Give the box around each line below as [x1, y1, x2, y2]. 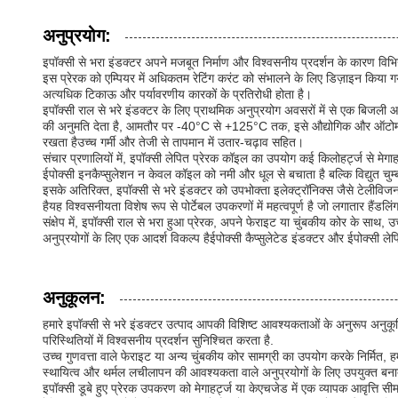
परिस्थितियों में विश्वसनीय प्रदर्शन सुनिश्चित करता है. [43, 333, 274, 347]
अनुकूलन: [43, 288, 106, 307]
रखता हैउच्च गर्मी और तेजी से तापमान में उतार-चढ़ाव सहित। [43, 135, 304, 149]
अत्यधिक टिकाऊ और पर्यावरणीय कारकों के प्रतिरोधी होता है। [43, 87, 312, 101]
